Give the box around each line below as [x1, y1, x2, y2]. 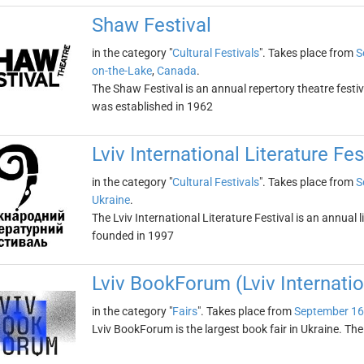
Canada [156, 64, 197, 77]
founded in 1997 [91, 229, 174, 242]
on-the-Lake [91, 64, 152, 77]
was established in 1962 [91, 100, 213, 113]
